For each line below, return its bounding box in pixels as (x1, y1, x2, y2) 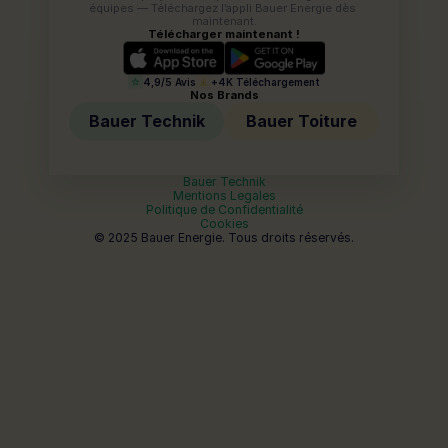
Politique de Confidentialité (145, 202, 303, 217)
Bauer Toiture (246, 111, 357, 131)
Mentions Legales (172, 188, 276, 203)
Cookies (199, 216, 249, 231)
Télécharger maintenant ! (148, 27, 300, 41)
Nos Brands (189, 88, 259, 102)
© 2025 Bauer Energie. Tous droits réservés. (94, 230, 354, 245)
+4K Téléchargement (211, 76, 320, 88)
